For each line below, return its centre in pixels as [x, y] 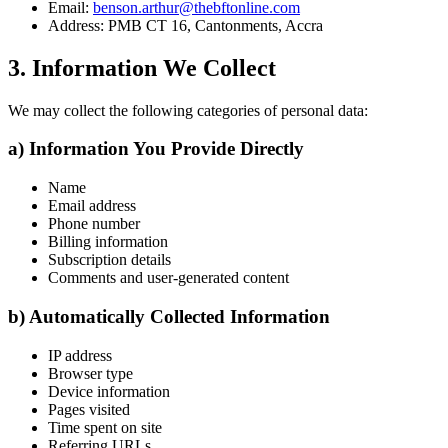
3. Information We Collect [142, 67]
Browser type [90, 373]
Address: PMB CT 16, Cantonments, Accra [185, 25]
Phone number [94, 224]
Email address [92, 206]
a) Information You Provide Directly [156, 149]
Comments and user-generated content [168, 278]
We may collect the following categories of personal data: [188, 110]
